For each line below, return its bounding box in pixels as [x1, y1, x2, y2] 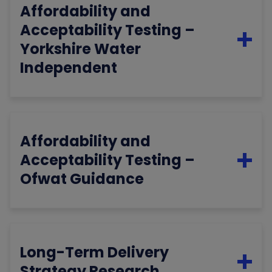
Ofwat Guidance [20, 169, 144, 189]
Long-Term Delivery [20, 242, 169, 263]
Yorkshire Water [20, 39, 141, 59]
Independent [20, 58, 118, 78]
